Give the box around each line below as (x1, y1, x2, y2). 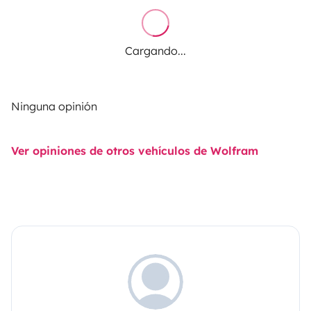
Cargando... (125, 43, 186, 58)
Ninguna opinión (11, 99, 97, 113)
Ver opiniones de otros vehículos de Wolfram (11, 143, 258, 158)
